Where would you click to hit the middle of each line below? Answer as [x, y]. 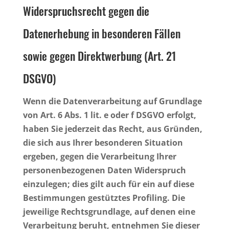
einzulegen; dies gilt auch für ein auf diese [108, 184]
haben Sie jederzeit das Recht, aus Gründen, [112, 129]
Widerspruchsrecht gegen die [86, 10]
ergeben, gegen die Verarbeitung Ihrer [99, 156]
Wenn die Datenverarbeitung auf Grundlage [112, 101]
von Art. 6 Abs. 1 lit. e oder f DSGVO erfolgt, [109, 115]
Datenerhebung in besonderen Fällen [101, 33]
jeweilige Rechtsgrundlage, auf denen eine [109, 211]
